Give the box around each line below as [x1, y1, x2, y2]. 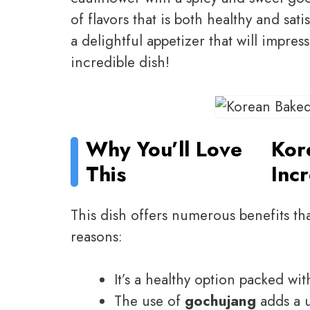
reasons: [71, 226, 122, 247]
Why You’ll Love [86, 134, 243, 164]
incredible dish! [71, 51, 170, 73]
